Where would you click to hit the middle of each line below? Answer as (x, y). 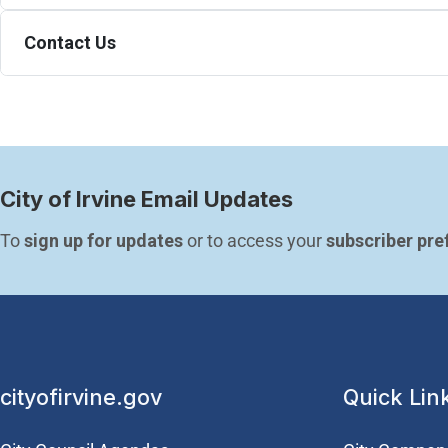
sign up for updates (103, 241)
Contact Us (69, 43)
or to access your (254, 241)
